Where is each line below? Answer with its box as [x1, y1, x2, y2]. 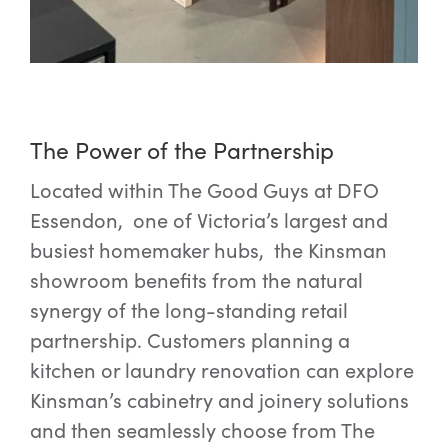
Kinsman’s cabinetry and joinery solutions [29, 386, 409, 414]
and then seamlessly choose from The [29, 416, 375, 444]
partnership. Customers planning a [29, 326, 350, 354]
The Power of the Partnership [29, 133, 334, 165]
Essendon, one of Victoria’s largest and [29, 206, 388, 234]
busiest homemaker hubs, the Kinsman [29, 236, 387, 264]
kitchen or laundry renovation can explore [29, 356, 414, 384]
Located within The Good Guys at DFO [29, 176, 379, 204]
